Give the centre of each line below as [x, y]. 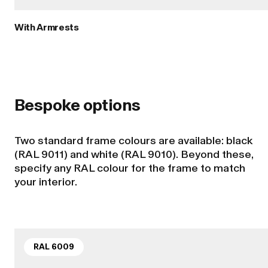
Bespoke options [77, 105]
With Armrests [47, 28]
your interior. [46, 182]
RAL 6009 [54, 247]
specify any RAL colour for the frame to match [130, 168]
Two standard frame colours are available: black [133, 141]
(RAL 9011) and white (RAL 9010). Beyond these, [134, 155]
